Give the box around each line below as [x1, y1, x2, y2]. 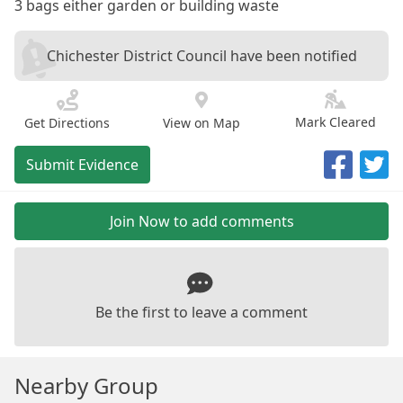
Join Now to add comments [109, 211, 294, 231]
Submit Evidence [26, 155, 139, 175]
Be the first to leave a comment [95, 302, 308, 323]
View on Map [162, 114, 240, 131]
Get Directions [24, 114, 111, 131]
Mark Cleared [295, 113, 377, 130]
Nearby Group [14, 370, 158, 400]
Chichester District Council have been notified [46, 46, 357, 66]
